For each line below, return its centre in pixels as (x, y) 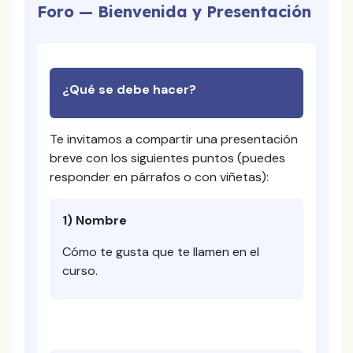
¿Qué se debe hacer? (129, 89)
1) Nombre (95, 220)
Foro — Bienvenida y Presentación (174, 11)
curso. (80, 271)
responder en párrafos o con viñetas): (159, 177)
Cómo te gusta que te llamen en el (161, 252)
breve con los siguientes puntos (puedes (167, 158)
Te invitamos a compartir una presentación (174, 139)
